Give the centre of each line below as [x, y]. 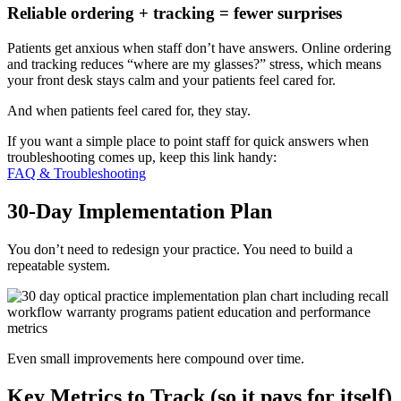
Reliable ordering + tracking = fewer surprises [175, 13]
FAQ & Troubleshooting [77, 173]
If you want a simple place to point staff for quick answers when [188, 141]
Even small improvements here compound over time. [156, 358]
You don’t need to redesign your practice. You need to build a [180, 249]
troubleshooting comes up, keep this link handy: [142, 157]
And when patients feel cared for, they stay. [129, 110]
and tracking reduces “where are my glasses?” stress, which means [194, 64]
